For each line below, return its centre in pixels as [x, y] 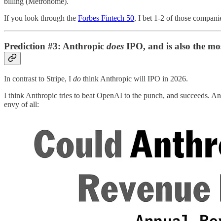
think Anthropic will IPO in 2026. [134, 78]
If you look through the [41, 18]
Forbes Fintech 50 [106, 18]
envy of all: [21, 104]
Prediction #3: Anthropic [55, 46]
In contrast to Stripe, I [38, 78]
